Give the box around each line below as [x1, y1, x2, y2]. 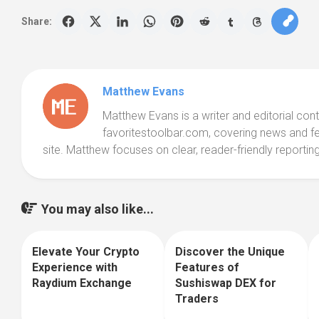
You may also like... [41, 202, 154, 216]
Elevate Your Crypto [32, 245, 140, 258]
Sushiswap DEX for [175, 276, 277, 290]
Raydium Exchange [32, 276, 132, 290]
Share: [21, 15, 52, 27]
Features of [175, 261, 240, 274]
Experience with [32, 261, 117, 274]
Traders [175, 292, 219, 305]
